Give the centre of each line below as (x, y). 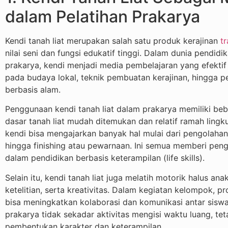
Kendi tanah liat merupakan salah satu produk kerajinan (113, 41)
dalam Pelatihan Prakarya (103, 17)
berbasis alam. (33, 90)
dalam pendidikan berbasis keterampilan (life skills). (105, 158)
